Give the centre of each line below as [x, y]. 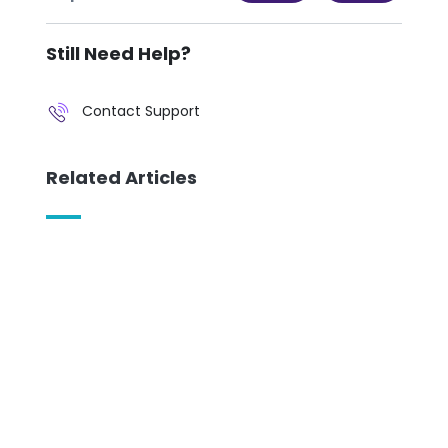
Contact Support [141, 111]
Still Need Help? [118, 53]
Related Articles [121, 177]
